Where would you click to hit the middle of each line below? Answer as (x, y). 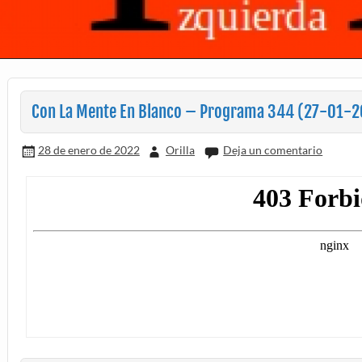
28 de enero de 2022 (88, 150)
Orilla (181, 150)
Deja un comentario (273, 150)
